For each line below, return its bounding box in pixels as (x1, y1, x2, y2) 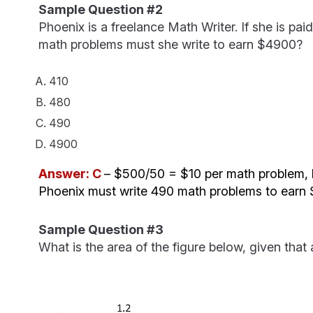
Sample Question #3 (38, 221, 163, 237)
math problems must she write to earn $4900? (38, 36, 303, 52)
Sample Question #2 (38, 1, 163, 17)
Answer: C (38, 166, 104, 181)
